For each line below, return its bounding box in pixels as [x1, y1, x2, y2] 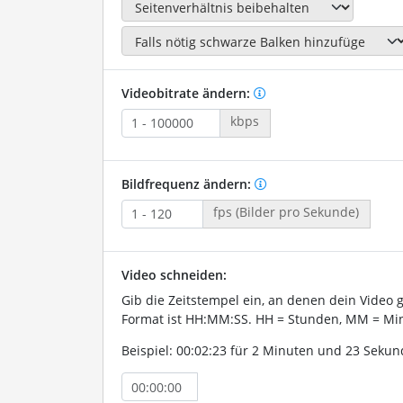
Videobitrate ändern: [121, 84, 254, 102]
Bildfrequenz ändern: [121, 175, 255, 193]
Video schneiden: [121, 265, 227, 283]
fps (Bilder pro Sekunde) [213, 202, 360, 220]
